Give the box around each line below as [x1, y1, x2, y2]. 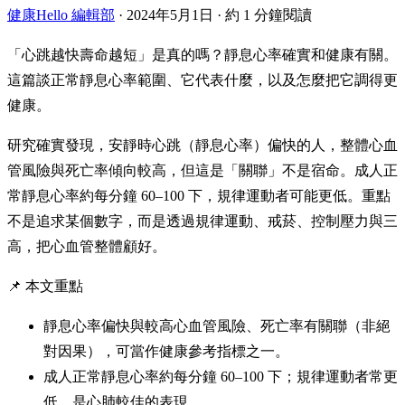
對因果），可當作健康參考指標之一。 [43, 343, 289, 359]
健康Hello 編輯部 [7, 6, 115, 23]
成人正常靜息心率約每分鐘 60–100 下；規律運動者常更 [43, 368, 398, 384]
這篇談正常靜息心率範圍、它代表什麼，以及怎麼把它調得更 [7, 71, 398, 88]
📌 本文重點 [7, 278, 83, 294]
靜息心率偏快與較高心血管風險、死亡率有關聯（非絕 [43, 317, 391, 334]
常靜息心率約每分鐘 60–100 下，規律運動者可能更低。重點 [7, 187, 391, 203]
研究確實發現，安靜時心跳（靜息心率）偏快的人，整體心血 [7, 137, 398, 153]
